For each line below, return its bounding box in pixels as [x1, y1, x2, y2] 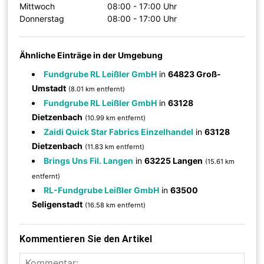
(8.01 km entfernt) [68, 84, 126, 93]
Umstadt [32, 82, 67, 93]
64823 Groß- [168, 68, 222, 79]
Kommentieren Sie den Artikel [19, 233, 153, 245]
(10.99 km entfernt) [85, 113, 146, 122]
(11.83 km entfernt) [85, 142, 145, 151]
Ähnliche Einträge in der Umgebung [19, 49, 163, 60]
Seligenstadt [32, 199, 83, 209]
